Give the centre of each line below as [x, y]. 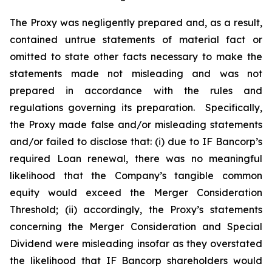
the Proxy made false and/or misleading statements [136, 124]
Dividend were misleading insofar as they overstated [136, 243]
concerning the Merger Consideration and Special [136, 226]
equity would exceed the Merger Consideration [136, 192]
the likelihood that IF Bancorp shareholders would [136, 260]
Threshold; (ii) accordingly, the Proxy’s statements [136, 209]
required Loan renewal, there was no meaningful [136, 158]
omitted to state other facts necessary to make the [136, 56]
